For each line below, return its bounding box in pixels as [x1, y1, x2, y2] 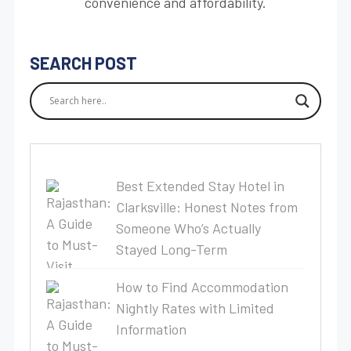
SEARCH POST [30, 52, 137, 73]
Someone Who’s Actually [115, 219, 261, 237]
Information [115, 320, 186, 338]
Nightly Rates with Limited [115, 299, 274, 317]
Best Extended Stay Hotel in [115, 176, 284, 194]
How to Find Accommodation [115, 277, 288, 295]
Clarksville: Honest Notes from [115, 197, 298, 215]
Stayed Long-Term [115, 240, 227, 258]
